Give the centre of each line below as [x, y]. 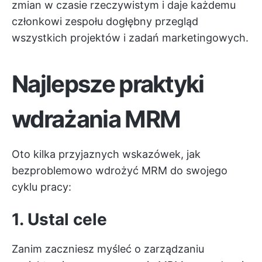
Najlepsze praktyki [108, 84]
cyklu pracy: [42, 187]
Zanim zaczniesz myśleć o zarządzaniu [108, 249]
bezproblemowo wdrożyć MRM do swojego [120, 171]
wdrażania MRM [96, 119]
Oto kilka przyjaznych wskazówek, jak [106, 154]
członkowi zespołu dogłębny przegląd [105, 22]
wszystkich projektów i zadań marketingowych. [130, 38]
